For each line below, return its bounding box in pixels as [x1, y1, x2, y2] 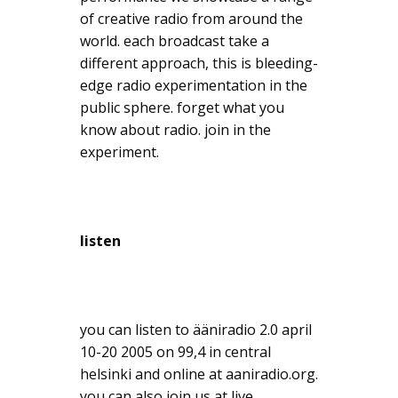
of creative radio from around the [80, 9, 303, 29]
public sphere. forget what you [80, 98, 284, 118]
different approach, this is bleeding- [80, 53, 318, 74]
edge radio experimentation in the [80, 76, 307, 96]
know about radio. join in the [80, 120, 271, 140]
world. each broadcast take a [80, 31, 269, 52]
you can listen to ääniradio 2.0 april [80, 320, 312, 340]
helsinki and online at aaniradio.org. [80, 364, 318, 385]
